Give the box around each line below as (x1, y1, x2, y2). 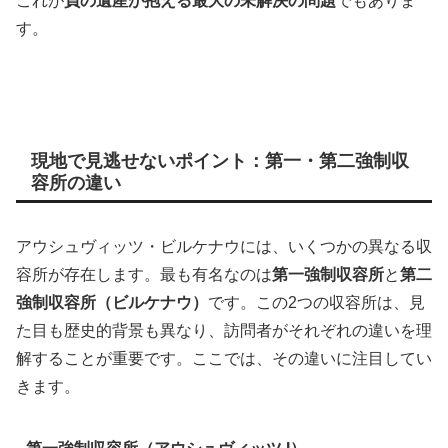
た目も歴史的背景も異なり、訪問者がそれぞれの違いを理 (16, 321, 432, 339)
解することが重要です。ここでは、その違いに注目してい (16, 349, 432, 367)
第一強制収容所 (272, 265, 384, 283)
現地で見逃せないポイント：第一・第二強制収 (31, 151, 409, 172)
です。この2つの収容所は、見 (208, 293, 425, 311)
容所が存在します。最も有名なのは (16, 265, 272, 283)
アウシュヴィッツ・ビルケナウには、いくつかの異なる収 (16, 237, 432, 255)
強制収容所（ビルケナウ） (16, 293, 208, 311)
